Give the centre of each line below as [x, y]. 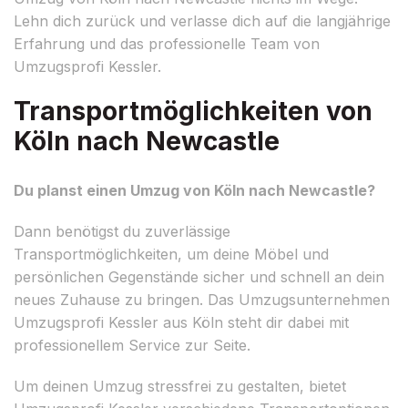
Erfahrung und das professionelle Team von [167, 43]
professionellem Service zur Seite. [132, 345]
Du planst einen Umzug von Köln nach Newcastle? [194, 190]
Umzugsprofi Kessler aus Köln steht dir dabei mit [181, 322]
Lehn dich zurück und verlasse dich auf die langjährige [202, 20]
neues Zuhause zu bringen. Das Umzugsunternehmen [202, 299]
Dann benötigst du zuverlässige [122, 231]
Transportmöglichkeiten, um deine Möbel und [171, 254]
